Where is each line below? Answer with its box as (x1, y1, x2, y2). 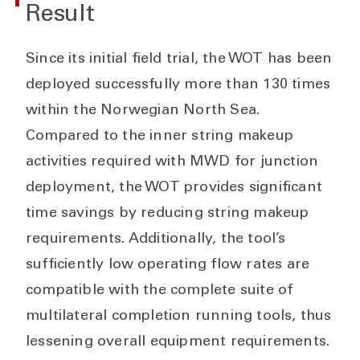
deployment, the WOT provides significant (26, 181, 323, 195)
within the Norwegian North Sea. (26, 104, 260, 118)
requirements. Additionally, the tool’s (26, 232, 286, 247)
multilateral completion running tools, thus (26, 309, 332, 324)
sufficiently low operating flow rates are (26, 258, 310, 272)
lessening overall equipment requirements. (26, 335, 330, 350)
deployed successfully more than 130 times (26, 78, 331, 92)
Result (26, 4, 95, 27)
